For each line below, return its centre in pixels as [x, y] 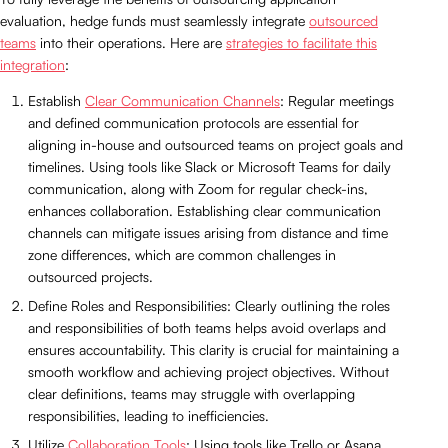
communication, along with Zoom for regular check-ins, [198, 188]
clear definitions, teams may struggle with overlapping [191, 393]
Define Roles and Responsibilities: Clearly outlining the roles [209, 305]
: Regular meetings [337, 100]
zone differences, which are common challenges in [182, 254]
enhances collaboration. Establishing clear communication [204, 210]
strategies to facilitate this [301, 42]
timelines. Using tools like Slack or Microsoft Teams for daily [209, 166]
